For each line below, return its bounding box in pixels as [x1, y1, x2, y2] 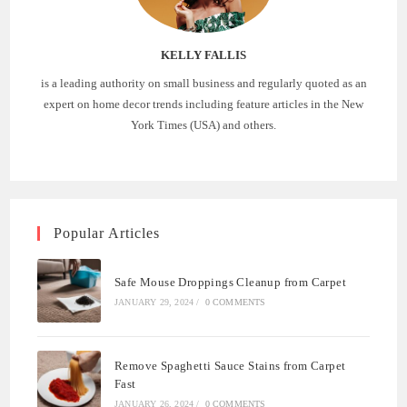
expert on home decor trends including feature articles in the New [44, 97, 363, 112]
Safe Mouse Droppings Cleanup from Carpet [114, 275, 346, 290]
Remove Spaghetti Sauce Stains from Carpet [114, 358, 346, 372]
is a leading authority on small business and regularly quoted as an [40, 76, 367, 91]
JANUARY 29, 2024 [114, 297, 194, 308]
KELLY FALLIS [161, 48, 246, 63]
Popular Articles [54, 225, 161, 242]
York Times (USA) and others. [131, 118, 276, 133]
